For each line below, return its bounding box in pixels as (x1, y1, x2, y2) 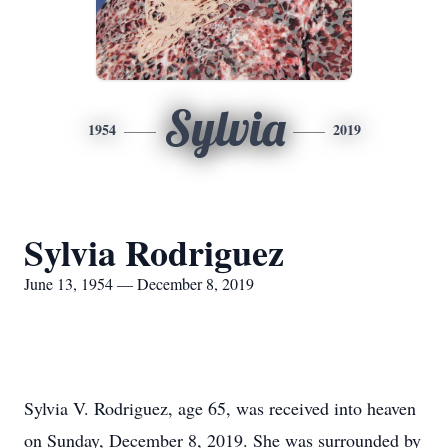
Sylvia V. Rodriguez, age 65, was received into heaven (24, 396, 416, 420)
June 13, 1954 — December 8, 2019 (24, 273, 254, 294)
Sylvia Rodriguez (24, 226, 284, 278)
